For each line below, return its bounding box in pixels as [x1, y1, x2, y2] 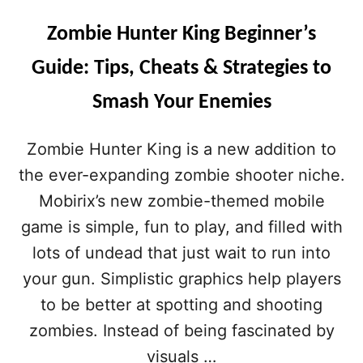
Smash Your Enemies [92, 92, 271, 113]
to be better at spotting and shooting [41, 295, 322, 314]
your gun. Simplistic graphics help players [22, 269, 341, 288]
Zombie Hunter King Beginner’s [47, 23, 316, 45]
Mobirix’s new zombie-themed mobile [38, 191, 325, 211]
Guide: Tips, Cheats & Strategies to [32, 58, 331, 79]
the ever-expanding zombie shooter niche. [18, 165, 345, 185]
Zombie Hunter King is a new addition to [27, 139, 336, 159]
